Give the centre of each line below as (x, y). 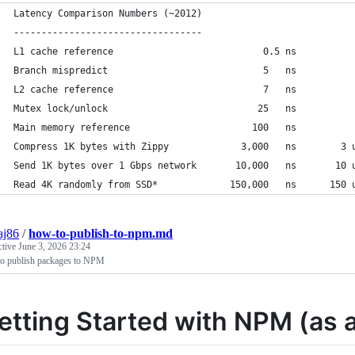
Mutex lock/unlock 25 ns (155, 108)
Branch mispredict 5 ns (155, 70)
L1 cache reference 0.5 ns (155, 51)
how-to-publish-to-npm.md (101, 233)
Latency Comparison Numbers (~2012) (108, 13)
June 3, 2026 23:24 (54, 246)
